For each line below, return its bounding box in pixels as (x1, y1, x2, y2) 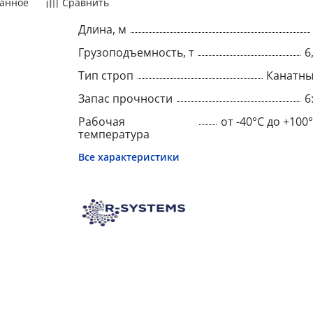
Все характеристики (78, 150, 180, 163)
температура (78, 126, 150, 142)
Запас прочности (78, 91, 173, 106)
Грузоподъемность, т (78, 45, 194, 60)
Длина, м (78, 22, 126, 37)
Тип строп (78, 68, 133, 83)
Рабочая (78, 114, 125, 129)
